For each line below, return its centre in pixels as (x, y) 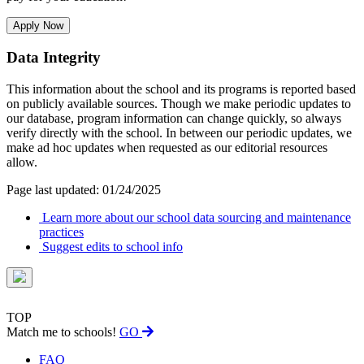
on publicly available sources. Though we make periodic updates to (179, 103)
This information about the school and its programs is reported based (181, 89)
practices (61, 232)
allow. (22, 162)
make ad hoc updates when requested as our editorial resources (167, 147)
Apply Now (38, 25)
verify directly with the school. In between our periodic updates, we (179, 132)
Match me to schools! (63, 331)
